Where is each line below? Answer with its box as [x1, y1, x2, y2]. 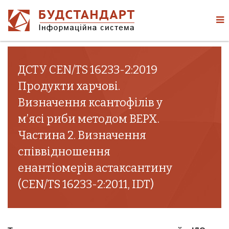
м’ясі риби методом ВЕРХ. [18, 112, 159, 126]
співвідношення [18, 145, 110, 158]
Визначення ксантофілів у [18, 96, 163, 109]
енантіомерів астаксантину [18, 161, 172, 175]
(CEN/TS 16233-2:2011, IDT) [18, 177, 154, 191]
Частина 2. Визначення [18, 128, 146, 142]
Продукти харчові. [18, 79, 120, 93]
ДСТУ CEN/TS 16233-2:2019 [18, 63, 157, 77]
